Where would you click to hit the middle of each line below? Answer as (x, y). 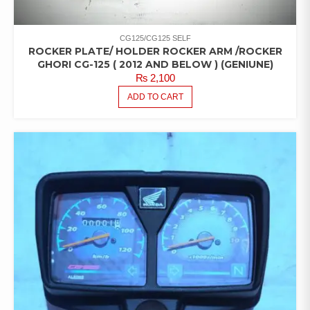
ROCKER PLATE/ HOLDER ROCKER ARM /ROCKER (155, 52)
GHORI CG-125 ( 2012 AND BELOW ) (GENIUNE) (155, 65)
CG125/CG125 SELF (155, 38)
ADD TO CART (155, 97)
